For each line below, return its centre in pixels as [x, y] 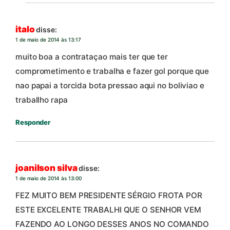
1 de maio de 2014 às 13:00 [49, 178]
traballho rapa [42, 100]
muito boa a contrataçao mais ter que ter [92, 57]
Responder [33, 122]
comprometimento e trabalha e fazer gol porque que [112, 71]
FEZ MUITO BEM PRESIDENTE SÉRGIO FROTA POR [109, 195]
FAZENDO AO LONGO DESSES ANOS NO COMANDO [112, 224]
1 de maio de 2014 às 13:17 [48, 39]
